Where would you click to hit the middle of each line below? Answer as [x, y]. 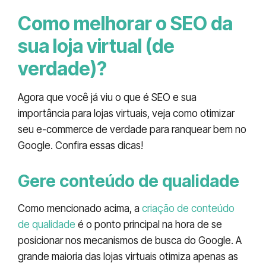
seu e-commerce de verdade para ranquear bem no [132, 129]
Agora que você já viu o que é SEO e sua [107, 97]
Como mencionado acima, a [80, 208]
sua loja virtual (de [96, 46]
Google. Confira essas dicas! [80, 145]
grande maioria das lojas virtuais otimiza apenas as [128, 256]
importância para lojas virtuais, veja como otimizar [126, 113]
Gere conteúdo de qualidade [129, 181]
